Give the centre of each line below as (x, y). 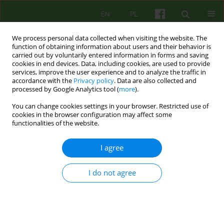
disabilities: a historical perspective (81, 158)
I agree (112, 148)
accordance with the (43, 81)
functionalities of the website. (55, 123)
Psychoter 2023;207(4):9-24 (47, 187)
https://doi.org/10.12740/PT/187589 (75, 198)
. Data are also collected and (155, 81)
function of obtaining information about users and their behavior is (111, 47)
